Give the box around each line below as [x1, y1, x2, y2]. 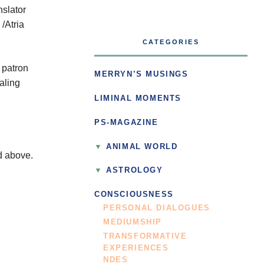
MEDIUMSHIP [103, 218, 162, 227]
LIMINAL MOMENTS [94, 94, 181, 103]
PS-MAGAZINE [94, 118, 159, 127]
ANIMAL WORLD [106, 142, 178, 151]
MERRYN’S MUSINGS [94, 70, 189, 79]
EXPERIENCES [103, 244, 169, 253]
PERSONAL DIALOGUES [103, 204, 210, 213]
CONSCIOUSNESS [94, 190, 174, 199]
